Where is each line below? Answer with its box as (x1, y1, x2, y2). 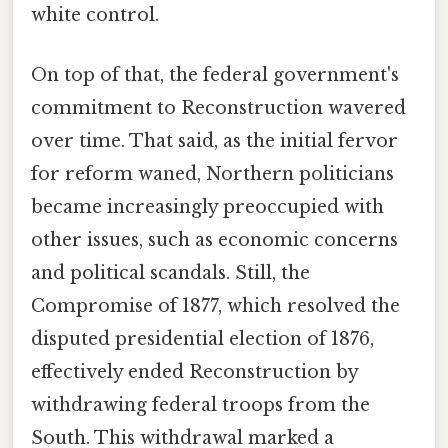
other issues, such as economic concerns (31, 228, 398, 251)
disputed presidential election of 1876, (31, 327, 374, 350)
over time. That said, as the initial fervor (31, 129, 398, 152)
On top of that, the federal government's (31, 63, 399, 86)
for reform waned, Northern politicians (31, 162, 394, 185)
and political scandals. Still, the (31, 261, 310, 284)
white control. (31, 4, 159, 27)
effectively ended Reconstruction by (31, 360, 358, 383)
